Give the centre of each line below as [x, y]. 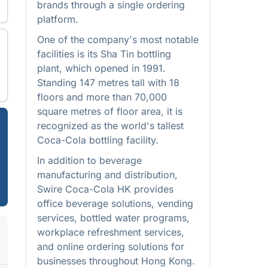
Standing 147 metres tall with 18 [108, 83]
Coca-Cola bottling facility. [98, 140]
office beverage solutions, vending [115, 203]
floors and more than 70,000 [102, 97]
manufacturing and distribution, [107, 175]
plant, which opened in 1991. [101, 68]
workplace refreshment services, [111, 232]
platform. [58, 19]
